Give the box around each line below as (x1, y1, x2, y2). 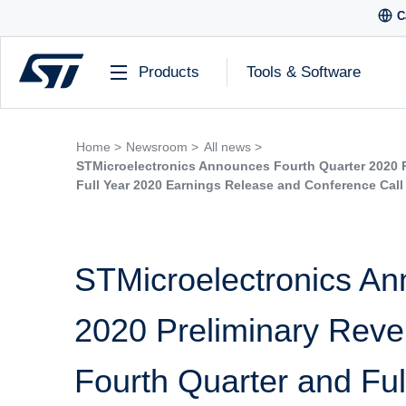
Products (139, 63, 199, 81)
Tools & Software (246, 63, 361, 81)
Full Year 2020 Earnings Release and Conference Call (75, 178, 403, 192)
